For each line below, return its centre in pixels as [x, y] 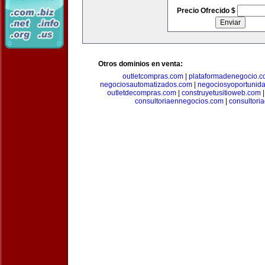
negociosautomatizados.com [146, 85]
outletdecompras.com [142, 93]
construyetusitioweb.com [221, 93]
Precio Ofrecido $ [207, 11]
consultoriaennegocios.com [179, 101]
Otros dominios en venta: [140, 64]
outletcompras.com [153, 76]
